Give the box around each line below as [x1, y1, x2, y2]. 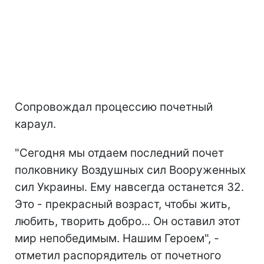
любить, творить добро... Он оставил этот [15, 214, 240, 228]
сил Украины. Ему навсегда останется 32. [15, 180, 244, 194]
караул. [15, 117, 56, 131]
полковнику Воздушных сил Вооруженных [15, 163, 246, 177]
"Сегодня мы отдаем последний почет [15, 146, 224, 160]
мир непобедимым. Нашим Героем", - [15, 231, 219, 245]
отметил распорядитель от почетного [15, 248, 221, 262]
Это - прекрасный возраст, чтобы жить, [15, 197, 230, 211]
